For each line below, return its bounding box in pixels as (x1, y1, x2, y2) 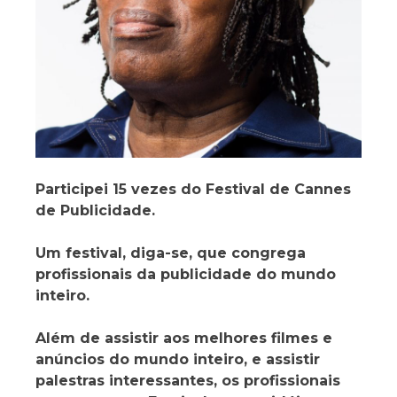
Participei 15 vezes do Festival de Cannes (35, 180, 351, 198)
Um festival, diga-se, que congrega (35, 244, 306, 261)
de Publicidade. (35, 201, 155, 219)
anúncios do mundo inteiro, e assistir (35, 350, 320, 368)
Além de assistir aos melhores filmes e (35, 329, 332, 346)
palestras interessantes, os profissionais (35, 371, 340, 389)
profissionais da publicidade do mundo (35, 265, 336, 283)
